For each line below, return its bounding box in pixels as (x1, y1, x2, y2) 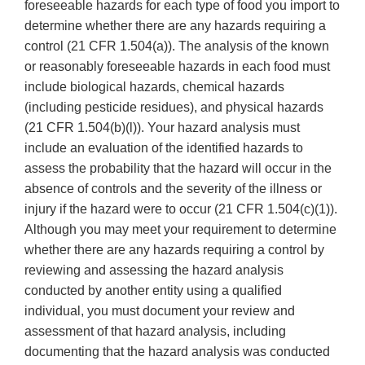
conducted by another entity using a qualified (24, 284, 282, 298)
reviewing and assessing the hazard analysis (24, 263, 284, 278)
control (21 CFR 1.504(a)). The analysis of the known (24, 39, 329, 54)
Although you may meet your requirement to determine (24, 222, 336, 237)
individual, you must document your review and (24, 304, 295, 319)
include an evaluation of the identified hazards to (24, 141, 303, 156)
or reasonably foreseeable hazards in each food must (24, 59, 330, 74)
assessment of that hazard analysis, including (24, 324, 286, 339)
